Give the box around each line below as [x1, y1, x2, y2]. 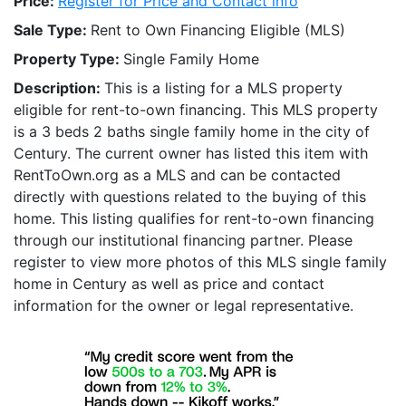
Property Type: [14, 49, 123, 68]
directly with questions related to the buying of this [14, 187, 366, 206]
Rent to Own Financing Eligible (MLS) [91, 20, 345, 39]
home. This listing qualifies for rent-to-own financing [14, 208, 374, 227]
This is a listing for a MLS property [104, 78, 343, 97]
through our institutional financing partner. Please [14, 230, 353, 249]
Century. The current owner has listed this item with [14, 143, 368, 162]
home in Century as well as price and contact [14, 274, 324, 293]
